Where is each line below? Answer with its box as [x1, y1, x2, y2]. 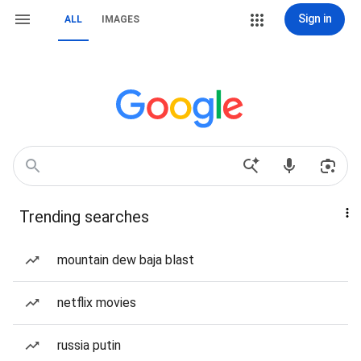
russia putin [57, 338, 121, 353]
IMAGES [102, 14, 139, 25]
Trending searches [19, 207, 149, 226]
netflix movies [57, 295, 136, 310]
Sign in [297, 12, 332, 25]
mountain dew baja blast [57, 252, 194, 268]
